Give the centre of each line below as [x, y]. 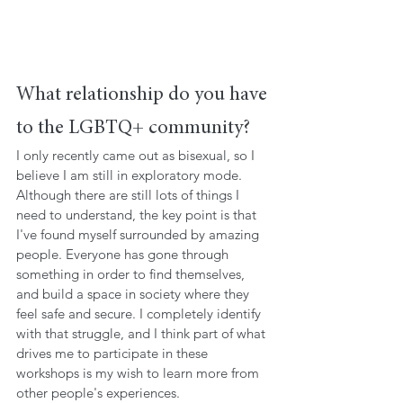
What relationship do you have [144, 95]
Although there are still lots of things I [130, 194]
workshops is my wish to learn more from [139, 372]
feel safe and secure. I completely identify [140, 313]
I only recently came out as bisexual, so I [137, 155]
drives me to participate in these [114, 353]
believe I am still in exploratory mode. [131, 175]
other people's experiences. [98, 392]
